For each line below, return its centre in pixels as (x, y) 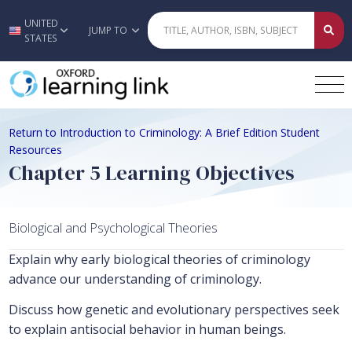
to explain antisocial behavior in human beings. (147, 330)
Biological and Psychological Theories (113, 228)
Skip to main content (176, 31)
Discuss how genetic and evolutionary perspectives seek (174, 310)
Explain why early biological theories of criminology (159, 260)
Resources (35, 149)
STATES (41, 38)
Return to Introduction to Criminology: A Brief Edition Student (164, 132)
